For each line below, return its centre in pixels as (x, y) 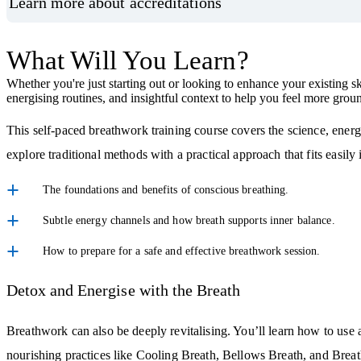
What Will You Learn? (128, 61)
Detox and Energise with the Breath (124, 290)
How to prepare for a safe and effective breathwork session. (182, 251)
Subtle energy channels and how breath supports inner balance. (189, 221)
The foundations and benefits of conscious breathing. (166, 190)
